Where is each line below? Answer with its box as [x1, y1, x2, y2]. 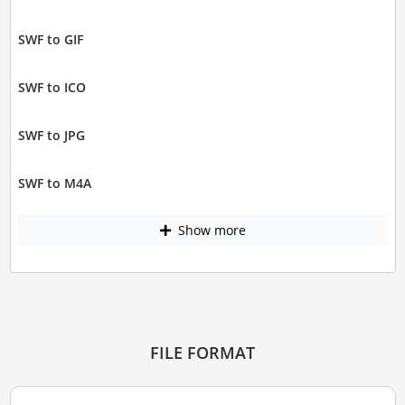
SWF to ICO [17, 78, 86, 96]
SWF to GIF [17, 30, 83, 48]
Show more [174, 221, 246, 240]
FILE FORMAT [150, 342, 255, 364]
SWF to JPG [17, 126, 85, 144]
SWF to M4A [17, 174, 91, 192]
